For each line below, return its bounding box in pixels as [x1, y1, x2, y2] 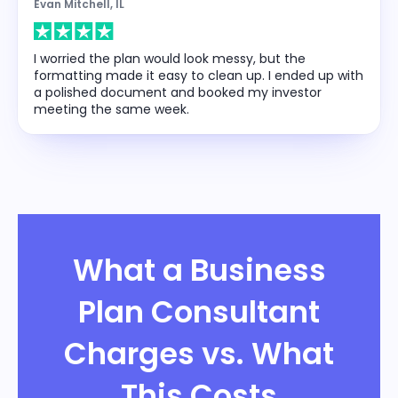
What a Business [72, 248, 326, 291]
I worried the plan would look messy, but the [34, 49, 306, 68]
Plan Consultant [78, 290, 320, 333]
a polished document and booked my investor [34, 83, 322, 101]
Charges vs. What [64, 331, 334, 375]
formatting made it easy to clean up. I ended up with [34, 66, 363, 84]
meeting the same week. [34, 99, 189, 118]
